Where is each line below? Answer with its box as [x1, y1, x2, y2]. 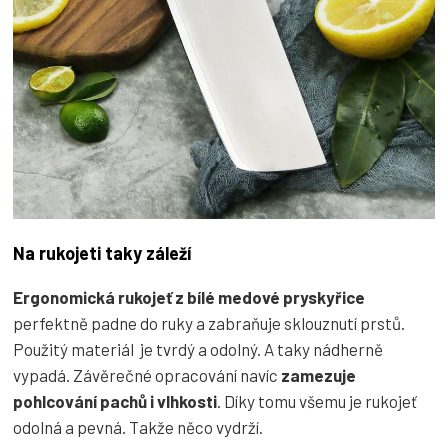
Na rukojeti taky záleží [13, 241, 191, 264]
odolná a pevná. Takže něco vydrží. [13, 416, 263, 437]
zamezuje [278, 364, 356, 385]
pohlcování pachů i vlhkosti [13, 390, 217, 411]
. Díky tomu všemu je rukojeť [217, 390, 417, 411]
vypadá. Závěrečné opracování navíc [13, 364, 278, 385]
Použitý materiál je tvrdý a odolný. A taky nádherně [13, 338, 383, 359]
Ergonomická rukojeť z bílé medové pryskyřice [13, 286, 365, 307]
